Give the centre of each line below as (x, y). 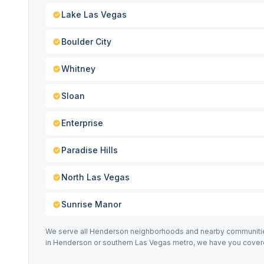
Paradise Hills (90, 150)
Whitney (78, 69)
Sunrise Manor (91, 204)
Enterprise (82, 123)
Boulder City (86, 42)
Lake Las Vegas (94, 14)
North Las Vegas (95, 177)
